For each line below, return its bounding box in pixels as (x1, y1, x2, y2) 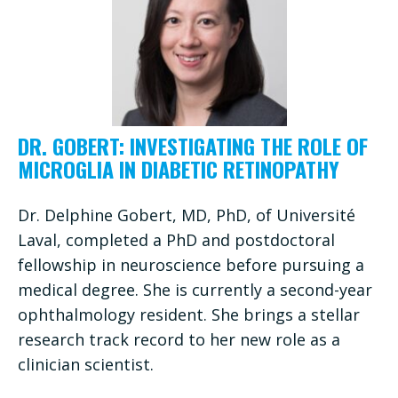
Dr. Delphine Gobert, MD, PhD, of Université (18, 203, 355, 226)
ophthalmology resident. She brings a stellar (18, 303, 360, 325)
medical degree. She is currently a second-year (18, 278, 372, 300)
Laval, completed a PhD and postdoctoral (18, 228, 335, 251)
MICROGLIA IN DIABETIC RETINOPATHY (18, 152, 339, 185)
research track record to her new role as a (18, 328, 340, 350)
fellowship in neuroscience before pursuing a (18, 253, 364, 275)
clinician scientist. (18, 353, 154, 375)
